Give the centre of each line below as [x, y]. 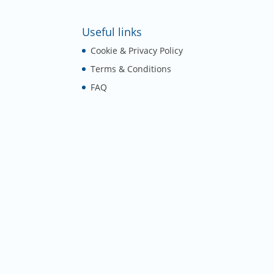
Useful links [112, 31]
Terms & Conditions [131, 68]
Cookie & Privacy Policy [137, 50]
